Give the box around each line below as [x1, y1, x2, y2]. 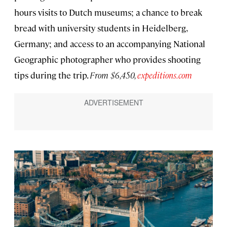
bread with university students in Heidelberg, [14, 22, 187, 34]
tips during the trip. [14, 69, 90, 81]
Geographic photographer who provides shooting [14, 54, 201, 65]
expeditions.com [137, 69, 192, 81]
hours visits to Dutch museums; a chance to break [14, 7, 202, 18]
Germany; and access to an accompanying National [14, 38, 205, 50]
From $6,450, [90, 69, 137, 81]
